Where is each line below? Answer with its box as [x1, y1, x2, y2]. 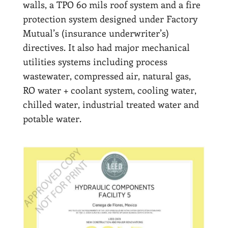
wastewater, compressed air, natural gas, [22, 70, 191, 82]
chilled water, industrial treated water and [22, 98, 199, 111]
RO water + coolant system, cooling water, [22, 84, 196, 97]
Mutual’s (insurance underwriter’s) [22, 27, 169, 40]
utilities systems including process [22, 55, 167, 68]
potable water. [22, 112, 81, 125]
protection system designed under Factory [22, 13, 197, 25]
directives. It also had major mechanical [22, 41, 190, 54]
